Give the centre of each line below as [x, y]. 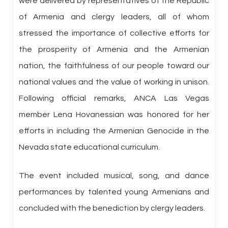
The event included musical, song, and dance [114, 176]
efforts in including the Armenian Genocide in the [114, 131]
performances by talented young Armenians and [114, 192]
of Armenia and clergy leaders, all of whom [114, 17]
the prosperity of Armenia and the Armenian [114, 49]
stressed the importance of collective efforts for [114, 33]
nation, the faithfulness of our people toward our [114, 66]
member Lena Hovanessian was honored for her [114, 115]
